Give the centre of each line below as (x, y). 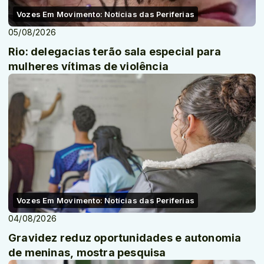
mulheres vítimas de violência (89, 66)
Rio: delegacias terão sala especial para (115, 51)
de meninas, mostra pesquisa (87, 253)
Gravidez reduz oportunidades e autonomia (125, 238)
